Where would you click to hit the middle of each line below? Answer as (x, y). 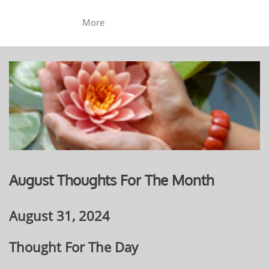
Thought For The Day (74, 247)
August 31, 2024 (59, 216)
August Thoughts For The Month (111, 180)
